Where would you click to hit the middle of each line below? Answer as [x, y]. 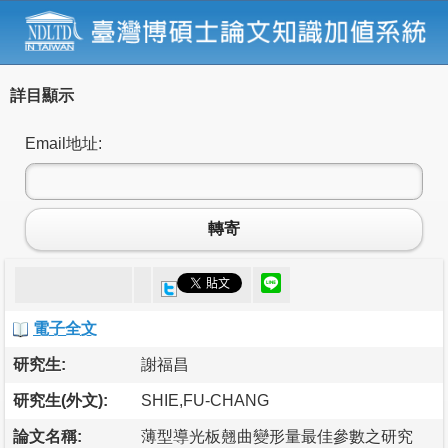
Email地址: [63, 143]
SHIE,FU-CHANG [205, 400]
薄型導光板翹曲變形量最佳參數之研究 [277, 436]
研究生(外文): [60, 400]
